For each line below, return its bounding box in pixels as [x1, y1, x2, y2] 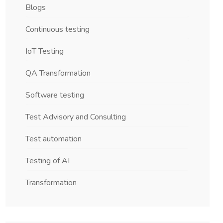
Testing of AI [25, 155, 70, 166]
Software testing [25, 89, 84, 101]
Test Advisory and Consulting [25, 111, 126, 122]
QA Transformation [25, 67, 91, 79]
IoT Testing [25, 45, 64, 57]
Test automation [25, 133, 82, 144]
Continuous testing [25, 23, 90, 35]
